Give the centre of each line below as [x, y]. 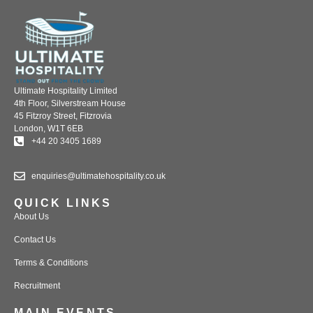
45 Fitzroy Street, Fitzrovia [63, 116]
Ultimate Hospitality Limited [66, 90]
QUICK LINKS [63, 203]
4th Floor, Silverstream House [70, 103]
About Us [31, 216]
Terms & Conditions [51, 262]
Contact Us [35, 239]
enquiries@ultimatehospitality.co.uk [99, 176]
